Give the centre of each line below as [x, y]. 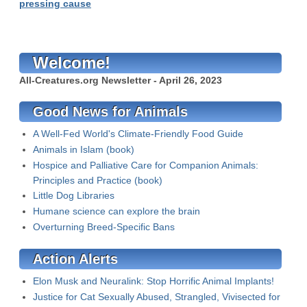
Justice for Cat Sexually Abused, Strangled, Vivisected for [157, 297]
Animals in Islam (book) [84, 149]
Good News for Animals [110, 112]
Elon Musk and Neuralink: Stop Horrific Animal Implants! [153, 281]
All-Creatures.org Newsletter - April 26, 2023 [121, 80]
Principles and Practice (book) [98, 180]
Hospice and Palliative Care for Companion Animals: [146, 165]
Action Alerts [75, 259]
